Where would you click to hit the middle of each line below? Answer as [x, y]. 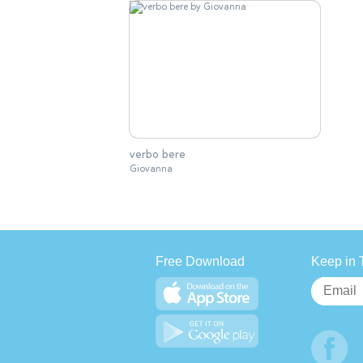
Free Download [200, 262]
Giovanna [151, 169]
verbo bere [158, 155]
